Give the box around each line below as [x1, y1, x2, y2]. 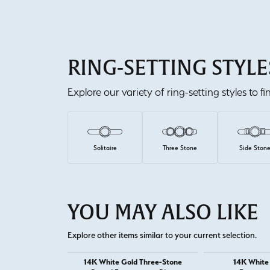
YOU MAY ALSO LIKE [67, 199, 259, 227]
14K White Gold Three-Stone [83, 257, 182, 267]
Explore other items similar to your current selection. [67, 230, 257, 240]
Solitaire [93, 144, 117, 152]
